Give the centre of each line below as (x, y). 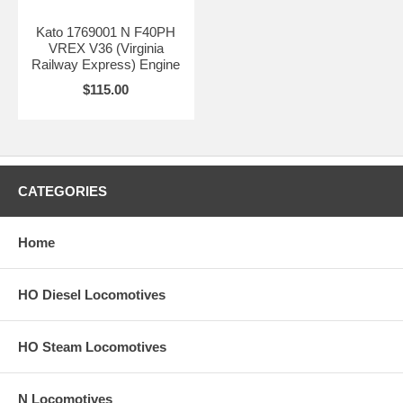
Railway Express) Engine (106, 64)
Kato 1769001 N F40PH (106, 31)
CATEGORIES (63, 191)
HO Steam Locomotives (92, 346)
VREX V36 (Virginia (106, 48)
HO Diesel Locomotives (92, 294)
